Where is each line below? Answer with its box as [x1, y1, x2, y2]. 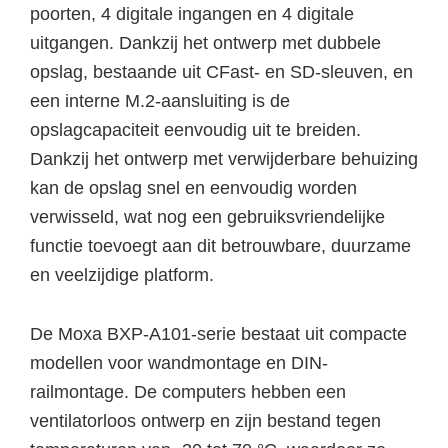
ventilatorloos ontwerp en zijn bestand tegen [30, 410, 381, 431]
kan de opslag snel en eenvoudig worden [30, 177, 357, 198]
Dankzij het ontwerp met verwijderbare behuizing [30, 148, 418, 169]
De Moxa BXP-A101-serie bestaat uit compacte [30, 323, 407, 344]
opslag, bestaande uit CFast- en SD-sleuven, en [30, 61, 413, 82]
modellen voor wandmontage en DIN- [30, 352, 328, 373]
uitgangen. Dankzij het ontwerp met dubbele [30, 32, 381, 53]
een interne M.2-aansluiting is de [30, 90, 290, 111]
